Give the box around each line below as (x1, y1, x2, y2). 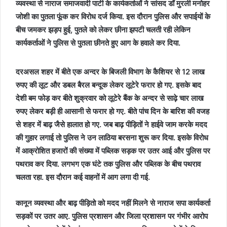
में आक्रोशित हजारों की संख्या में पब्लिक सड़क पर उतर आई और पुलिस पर (16, 146, 210, 156)
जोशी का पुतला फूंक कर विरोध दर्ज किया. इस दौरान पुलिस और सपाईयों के (16, 12, 210, 21)
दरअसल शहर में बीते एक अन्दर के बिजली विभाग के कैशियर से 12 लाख (16, 67, 205, 77)
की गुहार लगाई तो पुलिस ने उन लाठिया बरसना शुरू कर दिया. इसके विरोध (16, 133, 208, 142)
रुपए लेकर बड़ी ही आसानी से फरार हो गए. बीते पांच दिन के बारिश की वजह (16, 106, 209, 116)
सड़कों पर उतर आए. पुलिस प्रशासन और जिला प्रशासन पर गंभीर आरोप (16, 211, 208, 221)
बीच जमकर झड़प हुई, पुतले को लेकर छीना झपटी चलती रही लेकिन (16, 25, 191, 34)
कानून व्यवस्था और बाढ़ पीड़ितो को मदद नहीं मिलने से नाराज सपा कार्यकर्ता (16, 198, 210, 208)
